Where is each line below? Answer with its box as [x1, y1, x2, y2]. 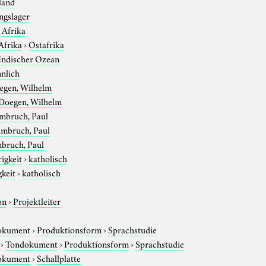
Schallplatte [37, 251, 81, 264]
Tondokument [5, 236, 58, 250]
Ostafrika [28, 37, 65, 50]
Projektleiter [13, 194, 61, 207]
